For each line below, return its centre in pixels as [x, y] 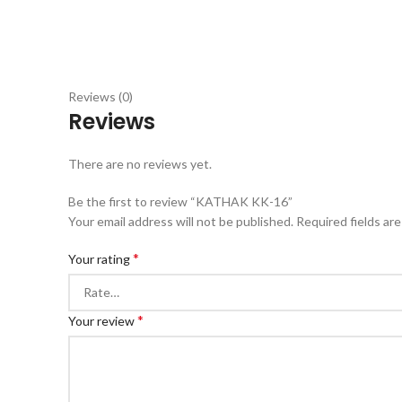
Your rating [100, 259]
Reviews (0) [100, 96]
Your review [103, 321]
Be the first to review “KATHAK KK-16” [180, 201]
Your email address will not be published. [181, 221]
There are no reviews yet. [140, 164]
